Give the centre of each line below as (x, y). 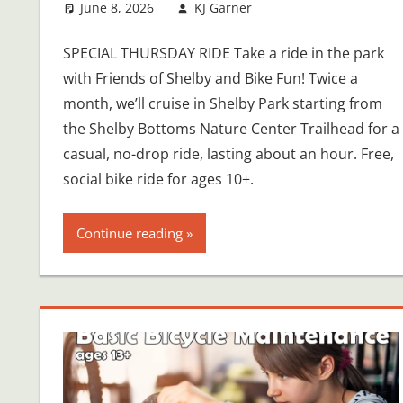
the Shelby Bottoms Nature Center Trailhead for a (231, 128)
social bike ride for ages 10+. (160, 179)
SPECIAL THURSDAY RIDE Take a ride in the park (223, 53)
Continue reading (129, 233)
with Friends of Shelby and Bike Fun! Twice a (210, 78)
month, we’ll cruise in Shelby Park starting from (222, 103)
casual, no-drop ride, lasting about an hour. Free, (228, 153)
